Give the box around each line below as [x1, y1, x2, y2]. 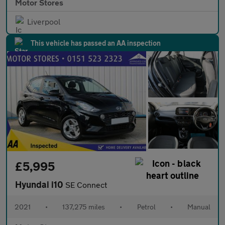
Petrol [137, 202, 156, 211]
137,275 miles [62, 202, 105, 211]
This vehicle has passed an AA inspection [31, 38, 161, 47]
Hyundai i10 [15, 178, 65, 190]
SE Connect [65, 179, 107, 189]
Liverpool [27, 16, 60, 26]
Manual [187, 202, 210, 211]
